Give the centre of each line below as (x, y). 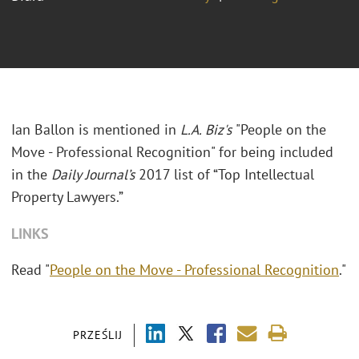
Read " (30, 270)
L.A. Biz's (208, 130)
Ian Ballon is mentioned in (96, 130)
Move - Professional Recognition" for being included (172, 152)
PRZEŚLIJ (97, 335)
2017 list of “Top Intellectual (226, 175)
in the (31, 175)
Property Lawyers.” (67, 197)
